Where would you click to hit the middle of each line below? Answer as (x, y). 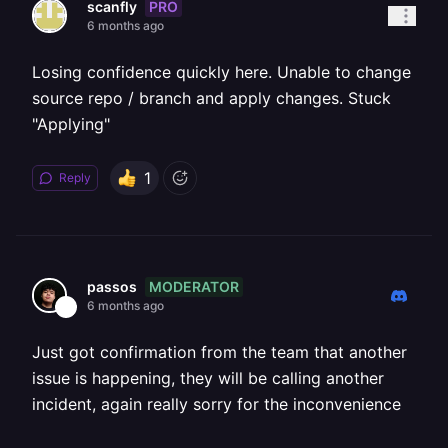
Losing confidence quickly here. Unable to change (221, 72)
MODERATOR (194, 286)
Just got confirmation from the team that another (219, 352)
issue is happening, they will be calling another (208, 378)
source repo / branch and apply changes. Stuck (211, 98)
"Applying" (71, 124)
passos (112, 286)
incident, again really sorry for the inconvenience (216, 404)
